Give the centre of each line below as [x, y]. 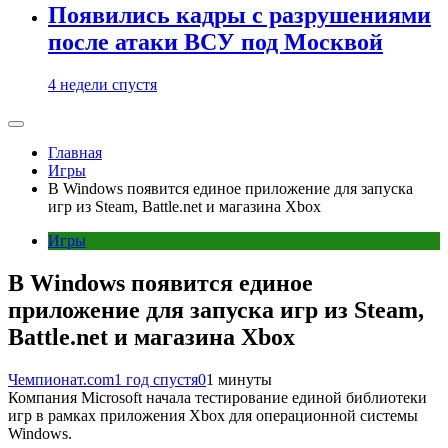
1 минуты [239, 379]
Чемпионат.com [61, 379]
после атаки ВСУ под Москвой [215, 42]
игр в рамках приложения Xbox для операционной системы [213, 415]
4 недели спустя [102, 84]
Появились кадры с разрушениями [239, 15]
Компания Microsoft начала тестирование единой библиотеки [217, 397]
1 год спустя [156, 379]
